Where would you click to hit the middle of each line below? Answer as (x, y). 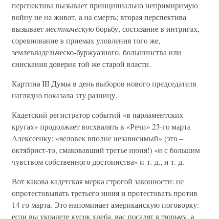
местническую (70, 29)
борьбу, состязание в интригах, (147, 29)
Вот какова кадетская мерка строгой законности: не (98, 181)
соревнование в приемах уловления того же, (86, 40)
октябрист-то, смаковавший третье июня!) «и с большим (106, 150)
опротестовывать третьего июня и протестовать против (105, 193)
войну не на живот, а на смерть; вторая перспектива (99, 17)
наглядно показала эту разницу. (65, 95)
